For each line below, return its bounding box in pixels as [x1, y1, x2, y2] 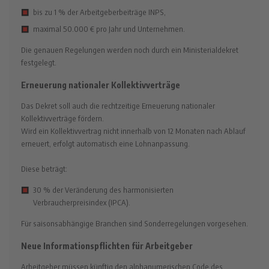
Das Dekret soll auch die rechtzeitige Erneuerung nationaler [21, 100, 215, 110]
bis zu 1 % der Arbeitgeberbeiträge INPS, [33, 7, 166, 17]
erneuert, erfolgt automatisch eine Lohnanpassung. [21, 138, 190, 148]
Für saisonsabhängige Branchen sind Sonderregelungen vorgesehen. [21, 219, 248, 229]
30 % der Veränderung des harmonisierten [33, 185, 174, 195]
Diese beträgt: [21, 163, 67, 174]
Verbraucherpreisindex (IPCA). [33, 198, 130, 208]
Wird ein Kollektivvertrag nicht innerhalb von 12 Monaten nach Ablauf [21, 125, 246, 136]
